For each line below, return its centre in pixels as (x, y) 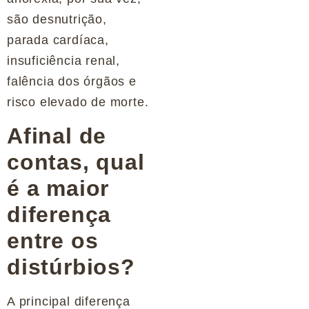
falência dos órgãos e (72, 82)
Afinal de (57, 136)
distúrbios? (71, 267)
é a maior (58, 188)
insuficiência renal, (64, 61)
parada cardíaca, (58, 40)
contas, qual (76, 162)
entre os (53, 240)
